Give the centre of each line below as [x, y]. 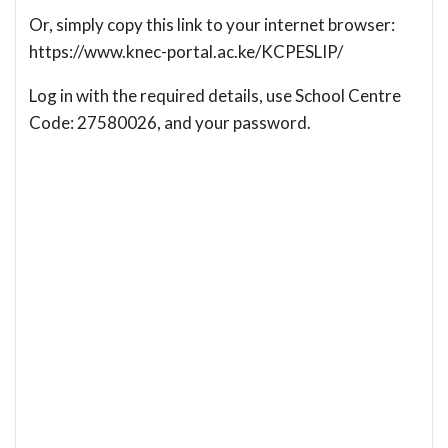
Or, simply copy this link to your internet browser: [212, 24]
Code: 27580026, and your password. [170, 122]
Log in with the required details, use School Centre [215, 95]
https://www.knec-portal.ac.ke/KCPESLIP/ [186, 51]
